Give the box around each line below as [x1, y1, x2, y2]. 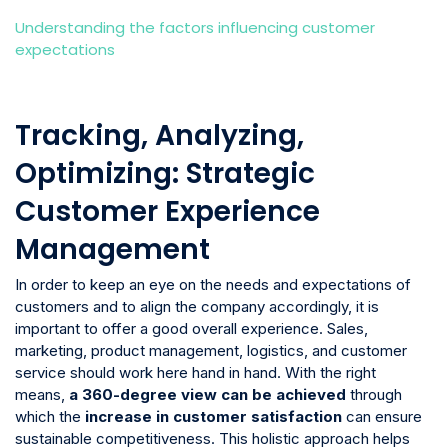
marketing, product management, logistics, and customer [15, 340, 407, 360]
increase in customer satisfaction [85, 406, 342, 426]
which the [15, 406, 85, 426]
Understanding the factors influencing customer [15, 16, 375, 38]
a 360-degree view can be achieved [69, 384, 346, 404]
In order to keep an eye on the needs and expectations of [15, 274, 411, 294]
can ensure [342, 406, 422, 426]
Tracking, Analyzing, [15, 115, 304, 155]
